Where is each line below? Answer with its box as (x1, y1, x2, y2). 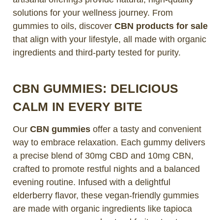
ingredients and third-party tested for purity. (12, 47, 181, 57)
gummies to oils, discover (12, 21, 114, 31)
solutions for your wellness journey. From (12, 7, 173, 18)
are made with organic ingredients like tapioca (12, 203, 192, 214)
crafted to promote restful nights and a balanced (12, 164, 200, 174)
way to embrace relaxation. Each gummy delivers (12, 137, 205, 147)
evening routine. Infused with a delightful (12, 177, 170, 187)
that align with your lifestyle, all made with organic (12, 34, 206, 44)
